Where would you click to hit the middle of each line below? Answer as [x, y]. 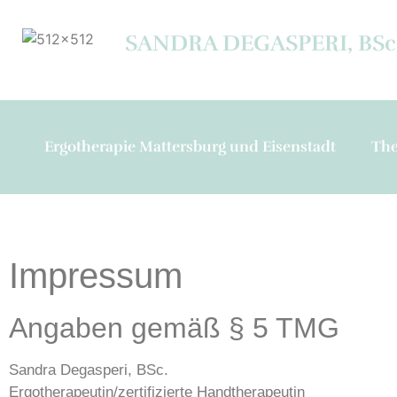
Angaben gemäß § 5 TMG [174, 328]
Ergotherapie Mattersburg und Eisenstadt [190, 147]
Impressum [96, 276]
